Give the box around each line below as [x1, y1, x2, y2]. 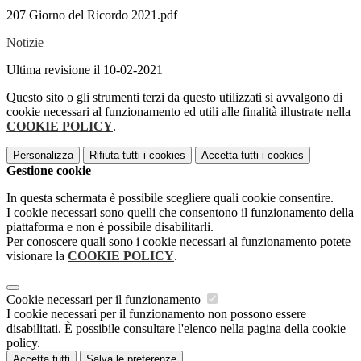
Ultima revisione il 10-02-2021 [6, 63, 163, 77]
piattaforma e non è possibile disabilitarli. [6, 220, 214, 234]
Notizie [6, 35, 44, 50]
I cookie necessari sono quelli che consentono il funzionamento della [6, 205, 354, 220]
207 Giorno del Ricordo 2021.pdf [6, 8, 177, 23]
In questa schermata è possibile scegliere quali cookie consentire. [6, 191, 334, 205]
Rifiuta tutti [89, 149, 140, 162]
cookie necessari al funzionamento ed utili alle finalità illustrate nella [6, 105, 351, 119]
